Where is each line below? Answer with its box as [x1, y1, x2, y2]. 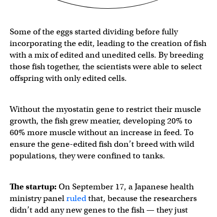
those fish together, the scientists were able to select [10, 61, 202, 72]
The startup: [10, 181, 57, 192]
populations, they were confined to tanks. [10, 150, 165, 161]
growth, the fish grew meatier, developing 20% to [10, 115, 192, 126]
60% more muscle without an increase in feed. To [10, 127, 194, 138]
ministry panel [10, 193, 66, 203]
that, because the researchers [86, 193, 197, 203]
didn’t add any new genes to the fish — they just [10, 204, 188, 215]
